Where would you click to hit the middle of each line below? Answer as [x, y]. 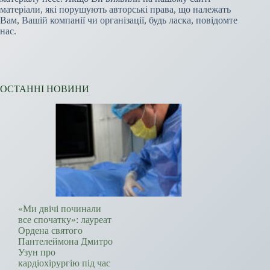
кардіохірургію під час [64, 263]
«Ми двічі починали [60, 209]
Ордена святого [50, 231]
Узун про [37, 253]
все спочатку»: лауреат [65, 220]
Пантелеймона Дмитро [65, 242]
